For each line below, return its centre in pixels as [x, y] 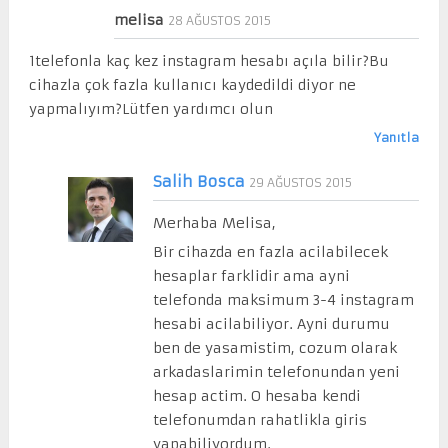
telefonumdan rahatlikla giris [259, 419]
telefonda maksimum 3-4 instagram [283, 299]
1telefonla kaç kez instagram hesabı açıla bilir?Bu [208, 60]
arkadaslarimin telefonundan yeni [276, 371]
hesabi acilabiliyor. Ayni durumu [271, 323]
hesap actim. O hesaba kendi [256, 395]
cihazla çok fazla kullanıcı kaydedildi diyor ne [192, 84]
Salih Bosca [198, 181]
